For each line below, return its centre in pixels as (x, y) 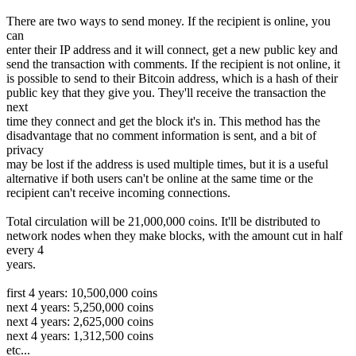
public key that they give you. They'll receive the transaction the (166, 92)
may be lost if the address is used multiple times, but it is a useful (167, 164)
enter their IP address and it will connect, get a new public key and (172, 49)
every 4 (25, 250)
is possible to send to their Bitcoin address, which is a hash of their (172, 78)
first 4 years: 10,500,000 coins (82, 292)
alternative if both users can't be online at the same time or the (160, 178)
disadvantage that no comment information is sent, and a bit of (161, 135)
